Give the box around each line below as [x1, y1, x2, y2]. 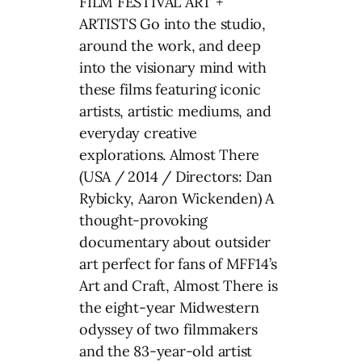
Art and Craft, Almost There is [79, 276, 278, 295]
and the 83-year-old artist [79, 341, 253, 360]
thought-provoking [79, 210, 208, 229]
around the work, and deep [79, 36, 261, 55]
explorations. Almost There [79, 145, 260, 164]
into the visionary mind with [79, 57, 267, 77]
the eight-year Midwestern [79, 297, 259, 317]
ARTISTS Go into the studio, [79, 14, 267, 33]
